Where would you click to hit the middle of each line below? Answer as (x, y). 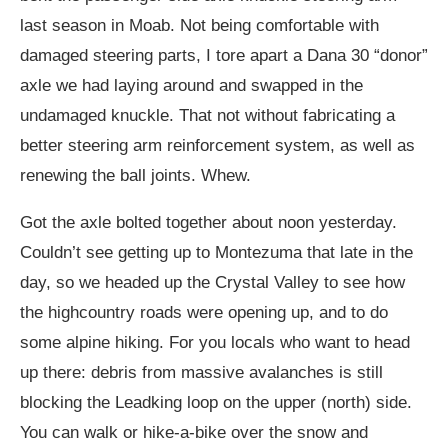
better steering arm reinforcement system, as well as (217, 145)
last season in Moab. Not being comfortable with (199, 25)
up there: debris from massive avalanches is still (201, 372)
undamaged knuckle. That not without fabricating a (207, 115)
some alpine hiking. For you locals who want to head (215, 342)
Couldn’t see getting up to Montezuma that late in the (216, 252)
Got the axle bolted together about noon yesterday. (208, 222)
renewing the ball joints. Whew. (135, 175)
